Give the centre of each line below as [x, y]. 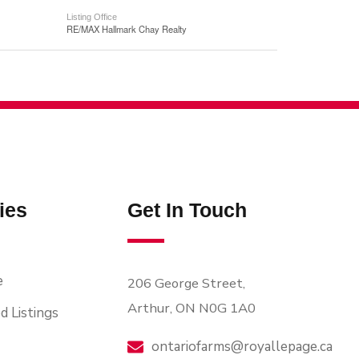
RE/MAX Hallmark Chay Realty [127, 29]
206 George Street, [187, 283]
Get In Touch [188, 210]
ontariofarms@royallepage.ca [242, 347]
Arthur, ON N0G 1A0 [192, 308]
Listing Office [92, 17]
